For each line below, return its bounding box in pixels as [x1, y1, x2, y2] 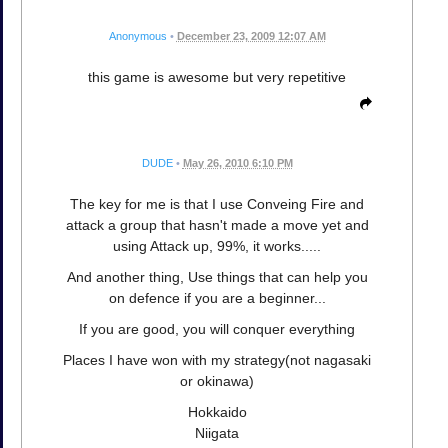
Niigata [195, 424, 239, 441]
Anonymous [108, 29, 167, 42]
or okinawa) [180, 372, 254, 389]
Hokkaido [187, 403, 247, 420]
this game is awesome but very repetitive [88, 68, 346, 85]
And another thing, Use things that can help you [66, 268, 368, 285]
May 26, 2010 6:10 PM [182, 156, 293, 169]
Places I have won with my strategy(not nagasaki [63, 351, 371, 368]
